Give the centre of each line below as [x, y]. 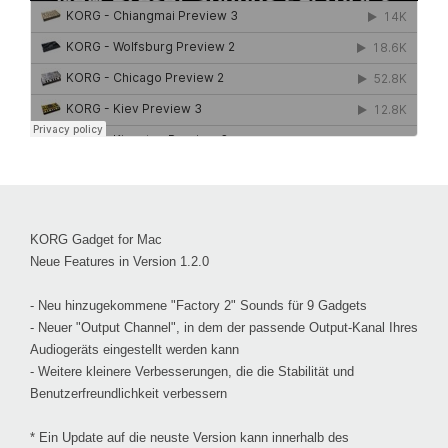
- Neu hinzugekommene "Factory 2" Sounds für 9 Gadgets [198, 305]
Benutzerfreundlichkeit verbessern [128, 393]
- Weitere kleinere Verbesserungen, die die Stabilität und [192, 371]
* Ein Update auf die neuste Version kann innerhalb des [189, 437]
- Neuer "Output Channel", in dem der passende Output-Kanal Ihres [224, 327]
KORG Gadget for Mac [96, 239]
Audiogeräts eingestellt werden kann [134, 349]
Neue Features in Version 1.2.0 [119, 261]
